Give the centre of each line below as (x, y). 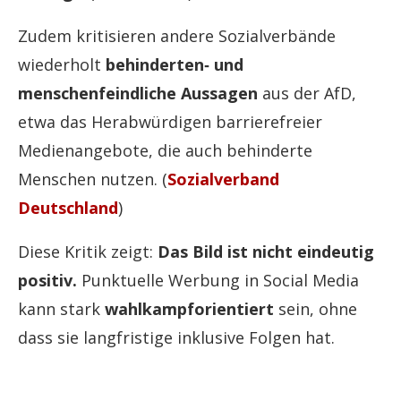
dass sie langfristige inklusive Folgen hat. (176, 338)
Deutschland (68, 208)
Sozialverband (223, 179)
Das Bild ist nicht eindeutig (266, 252)
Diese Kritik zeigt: (88, 252)
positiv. (47, 281)
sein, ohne (316, 309)
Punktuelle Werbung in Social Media (218, 281)
